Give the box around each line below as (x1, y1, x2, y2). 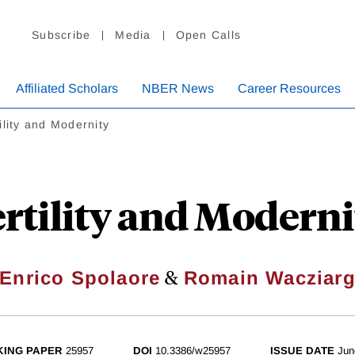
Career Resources (238, 82, 341, 96)
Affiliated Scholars (16, 82, 118, 96)
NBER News (142, 82, 214, 96)
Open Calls (175, 29, 241, 42)
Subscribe (32, 29, 91, 42)
